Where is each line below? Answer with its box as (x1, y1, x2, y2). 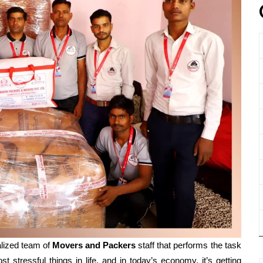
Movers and (52, 240, 101, 251)
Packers (103, 240, 136, 251)
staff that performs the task (136, 240, 241, 251)
